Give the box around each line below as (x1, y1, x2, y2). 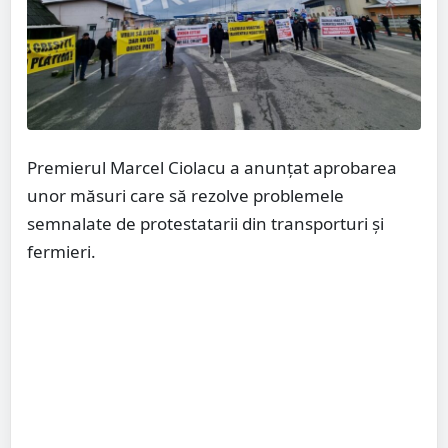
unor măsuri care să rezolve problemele (27, 184, 344, 208)
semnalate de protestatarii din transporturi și (27, 212, 384, 236)
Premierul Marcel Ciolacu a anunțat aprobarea (27, 156, 397, 180)
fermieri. (27, 240, 96, 264)
